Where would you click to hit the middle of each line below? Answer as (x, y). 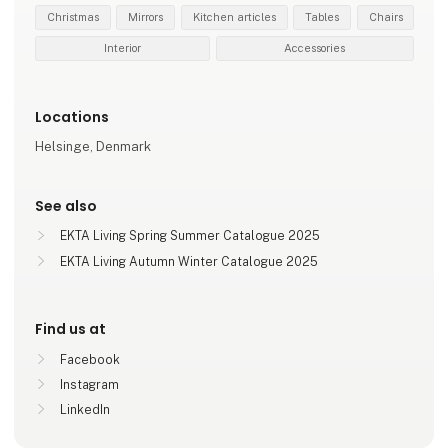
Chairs (385, 17)
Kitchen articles (234, 17)
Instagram (89, 384)
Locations (72, 117)
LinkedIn (84, 410)
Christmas (72, 17)
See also (66, 205)
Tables (322, 17)
